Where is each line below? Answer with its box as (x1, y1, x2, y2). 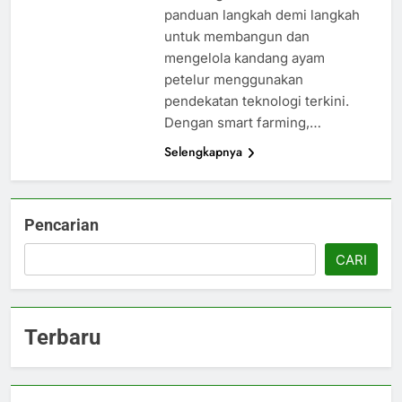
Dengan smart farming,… (163, 114, 321, 132)
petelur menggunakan (163, 71, 303, 89)
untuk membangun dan (163, 28, 310, 46)
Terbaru (24, 325, 100, 351)
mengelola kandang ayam (163, 49, 325, 67)
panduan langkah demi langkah (163, 6, 360, 24)
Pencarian (24, 215, 99, 235)
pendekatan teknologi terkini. (163, 92, 349, 110)
